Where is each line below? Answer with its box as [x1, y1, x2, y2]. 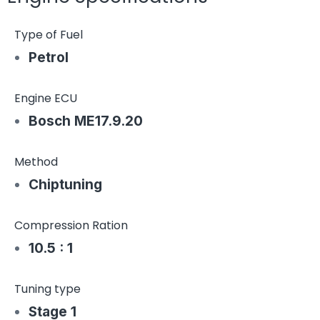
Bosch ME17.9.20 [29, 113, 143, 129]
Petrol [29, 49, 69, 66]
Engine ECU [14, 90, 77, 106]
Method [14, 154, 58, 170]
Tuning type [14, 281, 81, 297]
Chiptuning [29, 176, 102, 193]
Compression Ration [14, 217, 128, 234]
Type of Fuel [14, 26, 83, 43]
